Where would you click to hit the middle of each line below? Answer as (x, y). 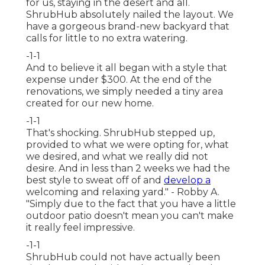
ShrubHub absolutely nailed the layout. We (130, 15)
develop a (187, 180)
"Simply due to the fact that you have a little (131, 204)
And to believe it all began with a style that (127, 68)
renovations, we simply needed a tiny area (125, 92)
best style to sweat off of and (95, 180)
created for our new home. (90, 104)
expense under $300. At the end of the (119, 80)
